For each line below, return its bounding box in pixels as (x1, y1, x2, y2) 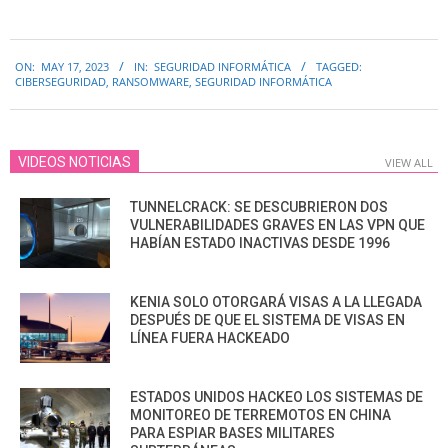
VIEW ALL (385, 155, 433, 171)
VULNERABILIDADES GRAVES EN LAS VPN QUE (130, 217, 425, 234)
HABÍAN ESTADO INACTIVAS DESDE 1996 (130, 235, 390, 252)
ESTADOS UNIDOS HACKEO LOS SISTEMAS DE (130, 389, 423, 406)
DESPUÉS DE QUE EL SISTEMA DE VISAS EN (130, 312, 405, 329)
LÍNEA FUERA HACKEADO (130, 330, 290, 347)
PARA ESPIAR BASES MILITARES (130, 425, 335, 442)
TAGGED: (316, 59, 362, 75)
